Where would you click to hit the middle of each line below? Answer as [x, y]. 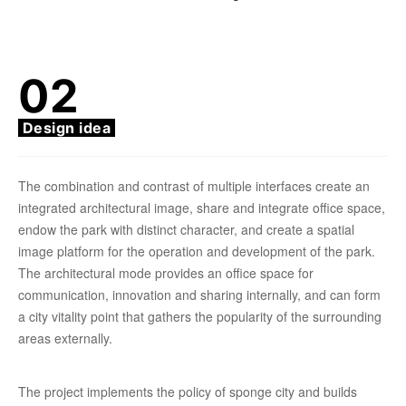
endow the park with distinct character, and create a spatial [186, 230]
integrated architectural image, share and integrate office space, [202, 208]
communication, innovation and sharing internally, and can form [199, 295]
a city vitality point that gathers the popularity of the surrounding [200, 317]
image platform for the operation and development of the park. [197, 251]
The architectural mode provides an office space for [166, 273]
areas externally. [65, 338]
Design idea [67, 128]
